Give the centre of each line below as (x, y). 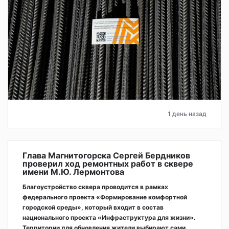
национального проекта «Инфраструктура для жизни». (109, 218)
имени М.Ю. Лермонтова (73, 172)
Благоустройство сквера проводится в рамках (95, 187)
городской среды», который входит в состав (93, 208)
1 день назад (187, 114)
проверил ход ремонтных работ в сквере (108, 164)
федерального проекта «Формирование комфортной (105, 197)
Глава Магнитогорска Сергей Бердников (106, 156)
